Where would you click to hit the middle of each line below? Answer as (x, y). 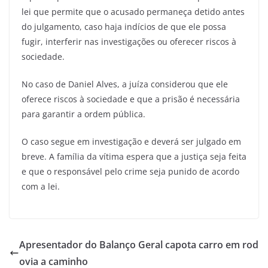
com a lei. (41, 187)
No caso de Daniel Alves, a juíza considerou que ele (125, 84)
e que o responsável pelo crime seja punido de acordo (130, 172)
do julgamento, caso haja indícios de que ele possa (124, 27)
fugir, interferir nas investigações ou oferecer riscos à (129, 42)
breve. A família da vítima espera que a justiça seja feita (134, 157)
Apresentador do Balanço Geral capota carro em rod (139, 245)
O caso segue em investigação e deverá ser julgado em (131, 142)
